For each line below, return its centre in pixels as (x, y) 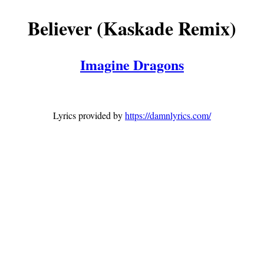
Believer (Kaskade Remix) (132, 28)
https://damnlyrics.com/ (168, 115)
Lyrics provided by (89, 115)
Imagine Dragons (132, 65)
